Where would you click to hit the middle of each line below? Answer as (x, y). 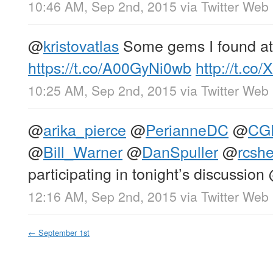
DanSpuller (180, 151)
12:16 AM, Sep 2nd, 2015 (102, 196)
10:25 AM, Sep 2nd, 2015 (102, 90)
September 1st (64, 232)
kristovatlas (81, 45)
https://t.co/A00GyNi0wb (110, 67)
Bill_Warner (83, 151)
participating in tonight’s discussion (148, 173)
